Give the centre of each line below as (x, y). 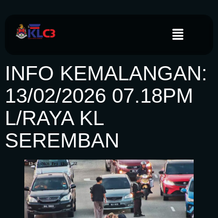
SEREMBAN (62, 141)
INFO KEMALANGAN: (106, 73)
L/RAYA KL (54, 118)
